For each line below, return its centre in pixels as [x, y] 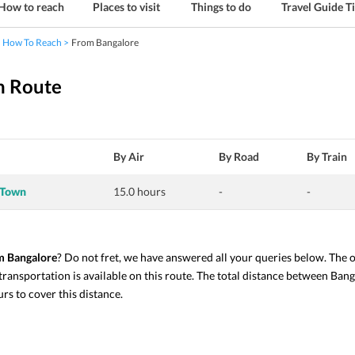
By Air [129, 157]
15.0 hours [139, 191]
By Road [239, 157]
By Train [327, 157]
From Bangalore [105, 42]
